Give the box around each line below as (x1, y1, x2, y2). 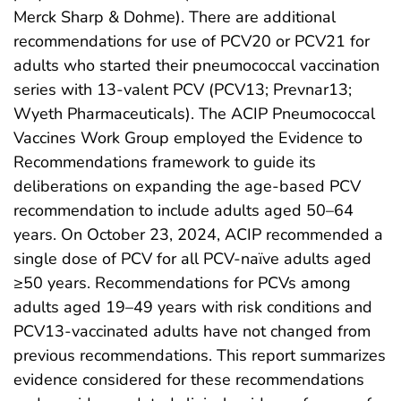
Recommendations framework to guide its (13, 151, 316, 174)
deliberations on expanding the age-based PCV (13, 175, 361, 198)
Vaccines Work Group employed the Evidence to (13, 127, 363, 149)
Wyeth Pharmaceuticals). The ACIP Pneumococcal (13, 103, 375, 125)
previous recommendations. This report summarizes (13, 345, 386, 367)
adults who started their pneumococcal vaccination (13, 55, 380, 77)
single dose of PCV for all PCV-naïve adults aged (13, 248, 371, 270)
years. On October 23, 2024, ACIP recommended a (13, 224, 383, 246)
